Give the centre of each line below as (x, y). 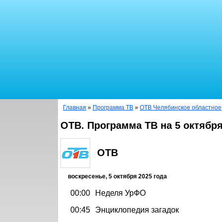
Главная (75, 108)
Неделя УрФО (120, 193)
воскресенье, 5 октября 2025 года (117, 176)
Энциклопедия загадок (137, 210)
